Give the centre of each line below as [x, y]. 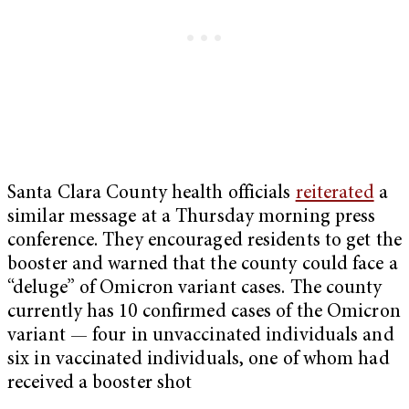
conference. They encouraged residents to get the [204, 242]
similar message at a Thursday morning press [192, 218]
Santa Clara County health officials [152, 194]
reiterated [335, 194]
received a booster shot [100, 384]
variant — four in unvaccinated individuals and [201, 337]
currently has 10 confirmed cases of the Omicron [204, 313]
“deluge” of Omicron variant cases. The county [195, 289]
